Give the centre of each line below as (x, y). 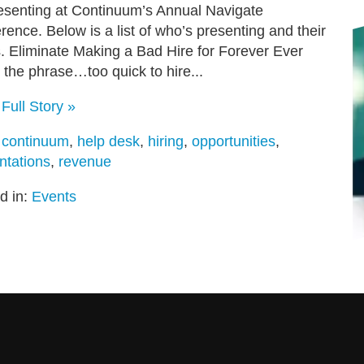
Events (54, 197)
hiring (166, 142)
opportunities (234, 142)
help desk (108, 142)
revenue (85, 162)
